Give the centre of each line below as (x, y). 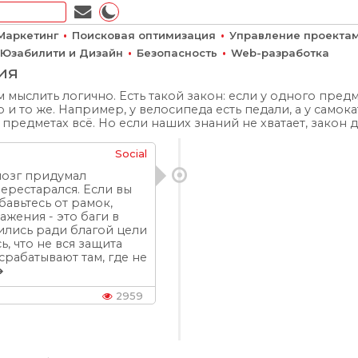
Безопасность (177, 53)
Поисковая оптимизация (144, 35)
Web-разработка (280, 53)
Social (131, 153)
